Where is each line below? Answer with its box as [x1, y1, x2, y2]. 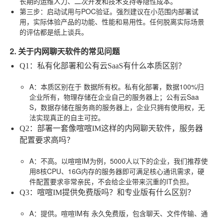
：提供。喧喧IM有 [34, 208, 91, 218]
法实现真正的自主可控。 [29, 112, 105, 122]
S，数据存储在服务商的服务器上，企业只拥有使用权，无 [29, 102, 205, 112]
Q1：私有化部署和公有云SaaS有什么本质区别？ [20, 61, 186, 70]
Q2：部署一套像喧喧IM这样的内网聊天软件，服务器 [20, 124, 203, 132]
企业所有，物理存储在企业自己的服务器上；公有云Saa [29, 91, 199, 102]
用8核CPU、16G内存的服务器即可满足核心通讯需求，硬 [29, 166, 204, 176]
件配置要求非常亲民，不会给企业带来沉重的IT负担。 [29, 176, 193, 186]
